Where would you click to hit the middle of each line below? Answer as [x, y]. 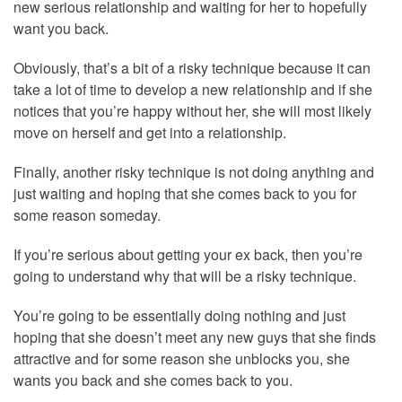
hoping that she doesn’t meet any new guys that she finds [195, 337]
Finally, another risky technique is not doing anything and [194, 172]
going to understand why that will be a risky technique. [185, 276]
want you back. [61, 29]
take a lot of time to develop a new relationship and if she [193, 90]
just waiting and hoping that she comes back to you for [185, 194]
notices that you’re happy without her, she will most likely [192, 111]
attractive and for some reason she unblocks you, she [182, 359]
